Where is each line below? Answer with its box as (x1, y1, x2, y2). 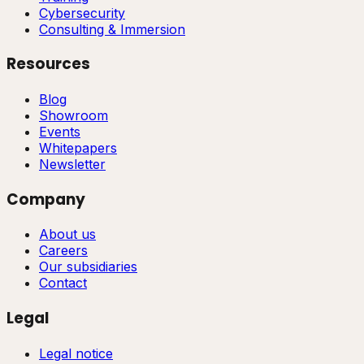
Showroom (39, 106, 108, 123)
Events (39, 123, 80, 140)
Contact (39, 275, 87, 292)
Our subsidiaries (39, 258, 137, 275)
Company (6, 188, 85, 210)
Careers (39, 242, 88, 259)
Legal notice (39, 344, 113, 362)
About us (39, 226, 96, 243)
